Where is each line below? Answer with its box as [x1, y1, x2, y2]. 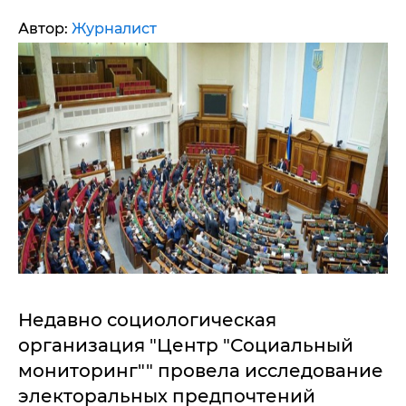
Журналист [72, 20, 157, 37]
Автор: [18, 20, 72, 37]
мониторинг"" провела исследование [18, 360, 383, 382]
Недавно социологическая [18, 309, 276, 331]
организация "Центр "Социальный [18, 334, 353, 356]
